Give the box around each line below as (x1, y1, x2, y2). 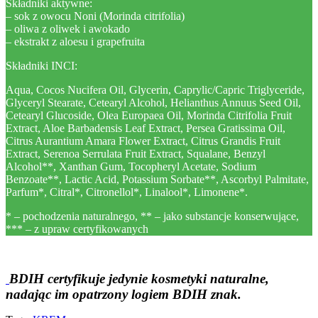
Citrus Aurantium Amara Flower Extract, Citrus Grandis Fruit (6, 135, 280, 147)
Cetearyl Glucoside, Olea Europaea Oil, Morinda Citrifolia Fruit (6, 109, 292, 121)
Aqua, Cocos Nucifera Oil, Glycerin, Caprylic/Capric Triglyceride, (6, 84, 305, 96)
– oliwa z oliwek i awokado (6, 23, 130, 35)
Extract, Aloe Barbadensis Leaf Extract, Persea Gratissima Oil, (6, 122, 285, 134)
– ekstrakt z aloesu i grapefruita (6, 35, 145, 48)
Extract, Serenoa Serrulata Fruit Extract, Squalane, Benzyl (6, 148, 265, 160)
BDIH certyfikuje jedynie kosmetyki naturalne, (9, 271, 269, 286)
